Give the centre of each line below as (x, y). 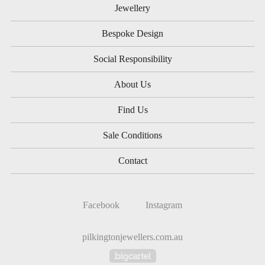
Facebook (101, 205)
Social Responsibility (132, 59)
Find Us (132, 109)
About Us (132, 84)
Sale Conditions (132, 135)
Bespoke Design (132, 33)
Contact (132, 160)
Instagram (164, 205)
